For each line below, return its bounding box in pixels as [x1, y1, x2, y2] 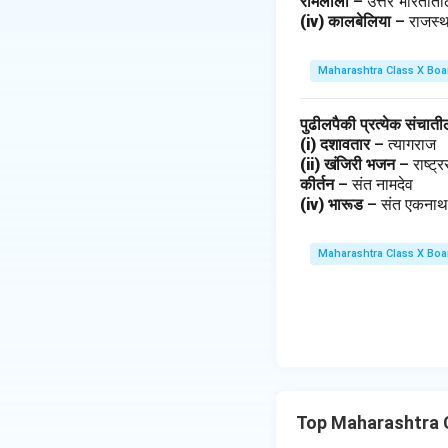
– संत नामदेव [338, 175, 417, 194]
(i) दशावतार [300, 135, 374, 154]
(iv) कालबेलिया [300, 12, 395, 31]
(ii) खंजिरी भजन [300, 155, 399, 174]
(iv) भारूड [300, 195, 367, 214]
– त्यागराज [374, 135, 440, 154]
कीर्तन [300, 175, 338, 194]
